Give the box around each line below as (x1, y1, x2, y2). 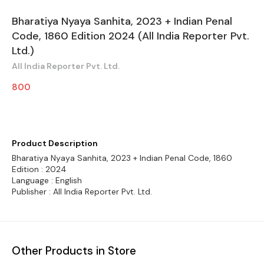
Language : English (12, 175, 82, 186)
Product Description (12, 138, 98, 148)
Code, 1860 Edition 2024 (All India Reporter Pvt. (12, 29, 249, 43)
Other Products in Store (12, 243, 136, 258)
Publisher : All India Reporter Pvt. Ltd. (12, 186, 152, 197)
